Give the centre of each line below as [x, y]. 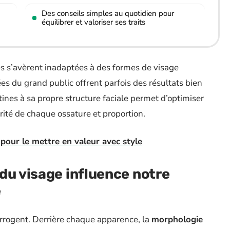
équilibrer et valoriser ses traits [93, 22]
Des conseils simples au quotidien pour [108, 13]
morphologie [177, 219]
